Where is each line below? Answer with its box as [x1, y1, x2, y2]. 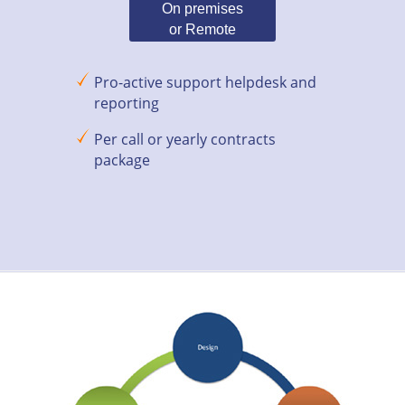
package [94, 150, 150, 170]
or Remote [169, 22, 236, 37]
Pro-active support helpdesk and [94, 72, 316, 92]
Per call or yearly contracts [94, 129, 276, 149]
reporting [94, 93, 159, 113]
